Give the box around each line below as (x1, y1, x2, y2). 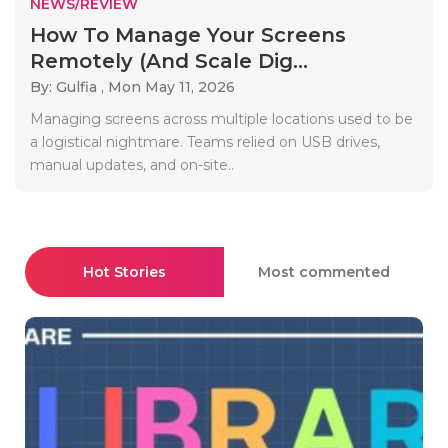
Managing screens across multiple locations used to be (30, 109, 413, 128)
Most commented (257, 262, 390, 281)
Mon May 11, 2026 (108, 77, 235, 96)
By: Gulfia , (30, 77, 108, 96)
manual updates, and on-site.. (30, 155, 234, 174)
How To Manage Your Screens (30, 22, 346, 47)
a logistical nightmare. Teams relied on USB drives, (30, 132, 380, 151)
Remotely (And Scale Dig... (30, 48, 308, 73)
